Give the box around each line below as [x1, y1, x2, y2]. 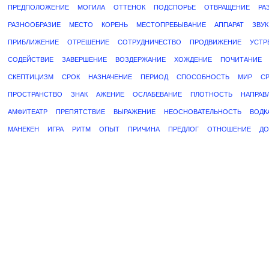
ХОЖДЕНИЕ [174, 56, 212, 63]
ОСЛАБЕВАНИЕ [133, 91, 182, 98]
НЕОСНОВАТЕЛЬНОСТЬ [164, 108, 241, 115]
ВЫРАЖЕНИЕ [113, 108, 156, 115]
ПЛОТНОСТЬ [190, 91, 232, 98]
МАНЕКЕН [8, 125, 39, 133]
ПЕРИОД [141, 73, 168, 80]
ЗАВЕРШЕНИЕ [62, 56, 107, 63]
